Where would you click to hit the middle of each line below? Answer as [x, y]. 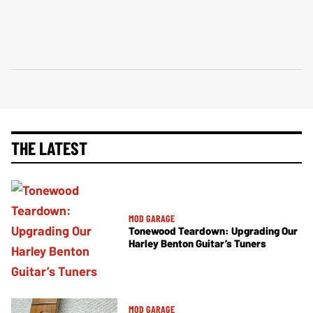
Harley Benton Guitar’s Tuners [197, 243]
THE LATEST [49, 147]
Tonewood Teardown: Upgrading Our [213, 230]
